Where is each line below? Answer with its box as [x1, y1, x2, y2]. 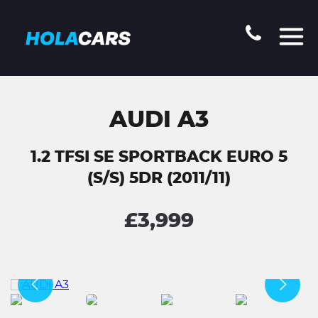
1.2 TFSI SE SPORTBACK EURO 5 [31, 149, 287, 165]
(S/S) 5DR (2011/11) [87, 170, 231, 186]
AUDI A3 [109, 109, 209, 131]
